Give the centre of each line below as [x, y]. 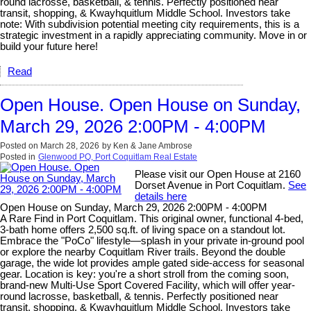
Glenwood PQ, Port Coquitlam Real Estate [118, 157]
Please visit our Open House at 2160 [218, 174]
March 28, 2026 [70, 145]
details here [161, 196]
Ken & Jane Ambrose [153, 145]
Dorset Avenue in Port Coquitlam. [212, 185]
